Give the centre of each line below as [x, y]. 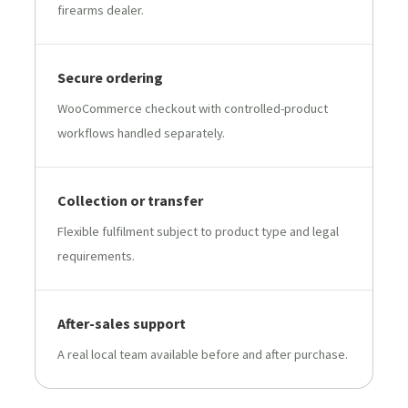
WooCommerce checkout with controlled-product [193, 108]
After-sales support [122, 323]
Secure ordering [110, 77]
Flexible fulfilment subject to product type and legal [198, 231]
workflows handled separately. [141, 133]
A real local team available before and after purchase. [203, 354]
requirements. [96, 255]
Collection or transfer [130, 200]
